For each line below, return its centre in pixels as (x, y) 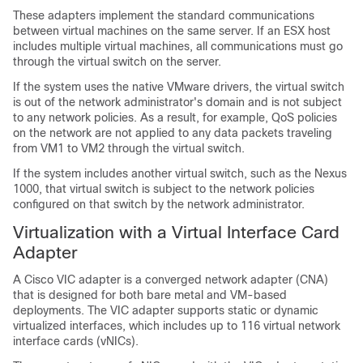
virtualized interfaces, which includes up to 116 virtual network (177, 326)
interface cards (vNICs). (76, 341)
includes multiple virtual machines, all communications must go (178, 46)
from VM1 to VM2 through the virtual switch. (129, 148)
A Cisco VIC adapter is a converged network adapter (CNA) (171, 280)
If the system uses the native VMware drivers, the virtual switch (179, 87)
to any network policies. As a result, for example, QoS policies (175, 117)
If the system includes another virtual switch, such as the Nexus (180, 173)
